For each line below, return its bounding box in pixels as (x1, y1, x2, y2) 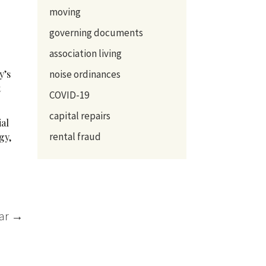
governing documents (49, 26, 143, 39)
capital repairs (49, 109, 110, 122)
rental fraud (49, 129, 101, 143)
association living (49, 46, 122, 60)
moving (49, 5, 81, 18)
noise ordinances (49, 67, 121, 81)
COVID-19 (49, 88, 89, 102)
